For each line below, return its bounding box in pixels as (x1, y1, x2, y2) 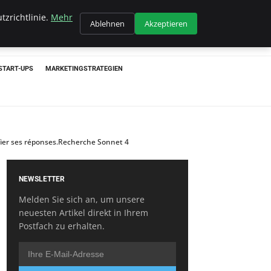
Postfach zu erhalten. (19, 220, 105, 232)
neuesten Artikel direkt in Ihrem (19, 207, 148, 218)
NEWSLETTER (19, 175, 65, 183)
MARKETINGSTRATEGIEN (45, 65, 123, 73)
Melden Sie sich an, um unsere (19, 194, 145, 205)
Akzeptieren (145, 18, 188, 29)
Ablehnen (90, 18, 125, 29)
